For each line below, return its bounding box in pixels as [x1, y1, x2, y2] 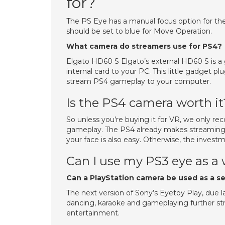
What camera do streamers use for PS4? [66, 42, 222, 51]
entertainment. [66, 208, 120, 217]
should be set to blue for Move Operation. [66, 27, 212, 36]
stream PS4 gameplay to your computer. [66, 77, 211, 86]
